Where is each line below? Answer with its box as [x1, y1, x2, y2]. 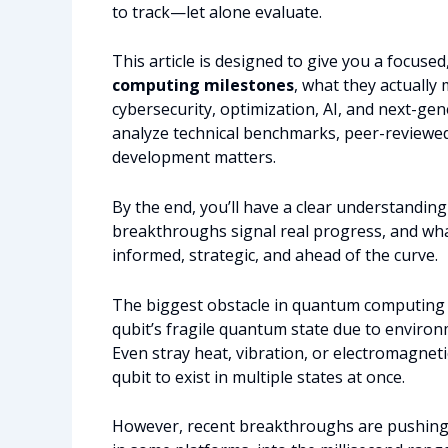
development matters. [112, 146, 276, 169]
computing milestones [112, 74, 294, 97]
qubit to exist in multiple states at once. [112, 365, 405, 388]
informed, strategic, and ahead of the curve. [112, 243, 438, 266]
